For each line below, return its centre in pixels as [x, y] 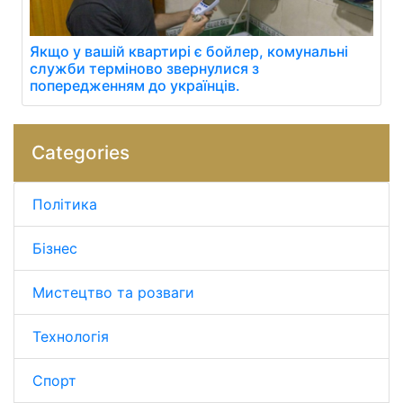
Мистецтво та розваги [113, 292]
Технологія [71, 336]
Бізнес [55, 248]
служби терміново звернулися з [144, 68]
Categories [81, 152]
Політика [65, 204]
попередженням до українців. [135, 85]
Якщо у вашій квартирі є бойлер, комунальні [189, 51]
